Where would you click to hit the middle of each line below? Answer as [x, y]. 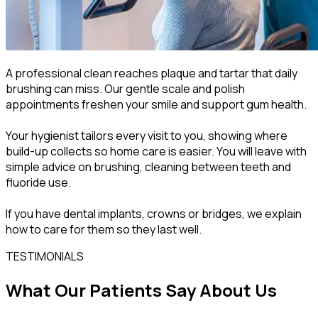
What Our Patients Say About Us [141, 290]
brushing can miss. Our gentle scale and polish [125, 89]
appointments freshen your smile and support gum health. [156, 105]
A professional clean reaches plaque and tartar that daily [152, 73]
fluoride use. [38, 183]
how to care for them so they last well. [104, 230]
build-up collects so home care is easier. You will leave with [156, 152]
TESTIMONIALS [45, 257]
